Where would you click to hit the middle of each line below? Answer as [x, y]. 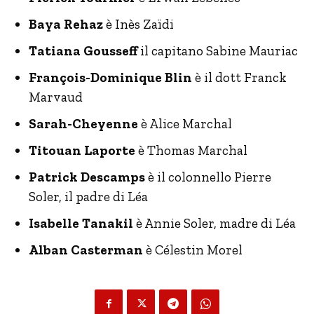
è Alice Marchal [185, 124]
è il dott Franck [239, 77]
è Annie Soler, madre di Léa [214, 223]
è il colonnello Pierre [208, 177]
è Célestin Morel [193, 250]
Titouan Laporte [82, 150]
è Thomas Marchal [191, 150]
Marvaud [56, 97]
